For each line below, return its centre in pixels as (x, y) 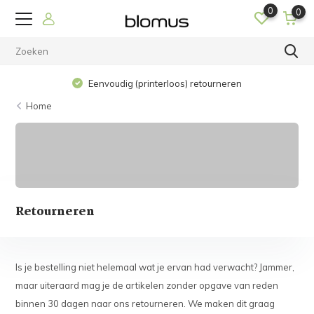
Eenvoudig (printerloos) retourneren (164, 83)
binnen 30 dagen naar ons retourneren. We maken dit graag (145, 304)
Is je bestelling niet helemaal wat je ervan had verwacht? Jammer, (155, 267)
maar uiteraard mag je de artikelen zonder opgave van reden (147, 286)
